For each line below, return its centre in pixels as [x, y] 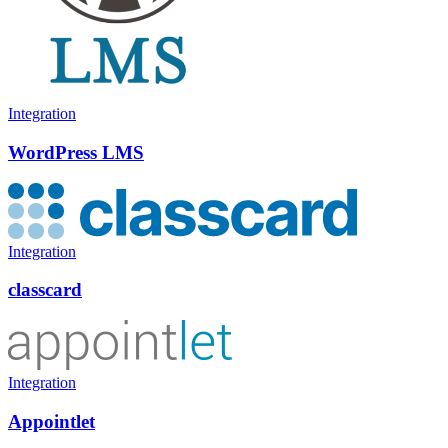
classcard [45, 290]
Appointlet [51, 421]
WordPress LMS [76, 152]
